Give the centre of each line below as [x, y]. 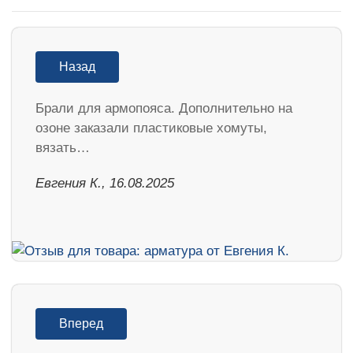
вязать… [63, 147]
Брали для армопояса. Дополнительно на [164, 108]
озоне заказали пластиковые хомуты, [151, 128]
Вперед [81, 323]
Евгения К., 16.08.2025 [105, 183]
